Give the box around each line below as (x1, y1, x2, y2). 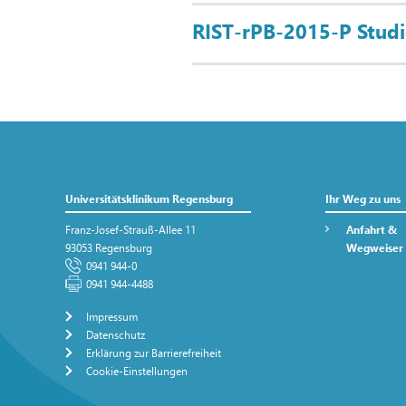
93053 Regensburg (65, 241, 153, 256)
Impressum (86, 309, 139, 324)
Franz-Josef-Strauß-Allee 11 (65, 223, 197, 237)
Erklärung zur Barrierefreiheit (86, 345, 222, 360)
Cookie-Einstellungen (86, 363, 188, 378)
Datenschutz (86, 327, 146, 342)
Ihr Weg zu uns (324, 191, 401, 206)
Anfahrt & (345, 223, 397, 237)
